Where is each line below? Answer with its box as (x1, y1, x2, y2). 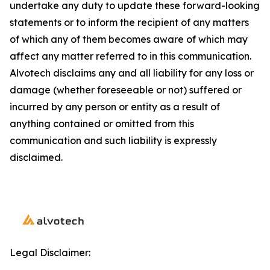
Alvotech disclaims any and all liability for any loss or (10, 67, 254, 79)
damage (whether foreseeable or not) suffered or (10, 84, 242, 96)
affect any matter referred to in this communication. (10, 50, 251, 62)
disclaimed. (10, 151, 63, 163)
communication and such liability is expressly (10, 134, 217, 146)
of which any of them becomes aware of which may (10, 33, 248, 45)
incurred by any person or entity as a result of (10, 101, 220, 113)
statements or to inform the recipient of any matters (10, 16, 249, 28)
